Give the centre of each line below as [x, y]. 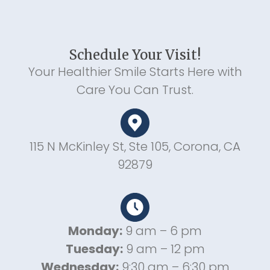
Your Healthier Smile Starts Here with [135, 72]
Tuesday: [94, 249]
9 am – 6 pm [162, 231]
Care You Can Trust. [135, 90]
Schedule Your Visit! [135, 55]
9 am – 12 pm [164, 249]
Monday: [95, 231]
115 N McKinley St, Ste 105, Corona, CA [135, 147]
